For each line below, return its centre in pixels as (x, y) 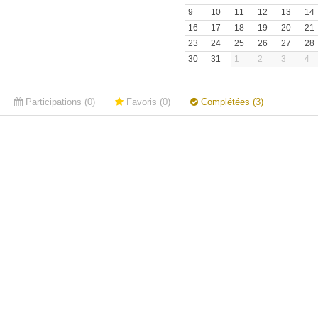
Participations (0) (59, 102)
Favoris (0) (147, 102)
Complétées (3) (231, 102)
